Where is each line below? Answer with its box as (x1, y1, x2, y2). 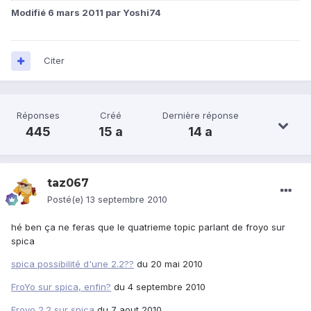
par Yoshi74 (103, 6, 161, 18)
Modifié (11, 6, 48, 18)
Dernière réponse (162, 110, 239, 121)
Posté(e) (47, 194, 86, 205)
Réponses (17, 110, 60, 121)
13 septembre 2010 (86, 194, 167, 205)
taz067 (47, 176, 89, 190)
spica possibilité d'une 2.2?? (11, 258, 134, 270)
